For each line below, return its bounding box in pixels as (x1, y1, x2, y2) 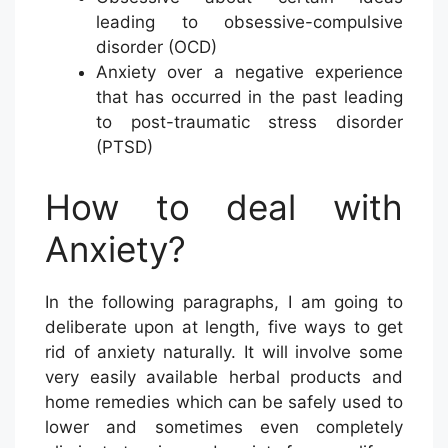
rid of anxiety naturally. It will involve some (45, 341, 403, 362)
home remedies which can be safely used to (45, 391, 403, 412)
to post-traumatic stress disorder (96, 112, 403, 133)
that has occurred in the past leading (96, 87, 403, 108)
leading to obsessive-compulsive (96, 12, 403, 33)
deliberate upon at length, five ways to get (45, 316, 403, 337)
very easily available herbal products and (45, 366, 403, 387)
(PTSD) (96, 137, 153, 158)
